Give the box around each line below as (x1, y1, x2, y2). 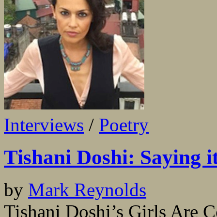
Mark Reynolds (28, 179, 146, 200)
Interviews (4, 114, 84, 136)
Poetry (99, 114, 149, 136)
